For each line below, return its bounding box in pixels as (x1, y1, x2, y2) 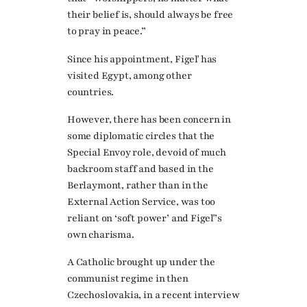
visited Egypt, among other (67, 69, 192, 82)
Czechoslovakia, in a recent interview (67, 288, 240, 302)
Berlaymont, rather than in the (67, 178, 208, 192)
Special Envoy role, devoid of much (67, 145, 226, 159)
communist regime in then (67, 272, 188, 286)
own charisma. (67, 228, 134, 241)
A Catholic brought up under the (67, 256, 215, 269)
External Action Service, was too (67, 195, 216, 208)
